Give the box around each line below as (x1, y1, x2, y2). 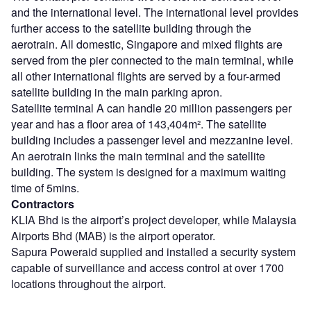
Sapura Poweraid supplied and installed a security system (11, 244, 296, 260)
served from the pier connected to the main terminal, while (11, 52, 294, 69)
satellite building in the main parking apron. (11, 84, 222, 101)
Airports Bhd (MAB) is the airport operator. (11, 228, 215, 244)
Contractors (11, 196, 74, 212)
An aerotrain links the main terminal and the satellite (11, 148, 265, 165)
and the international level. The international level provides (11, 4, 299, 21)
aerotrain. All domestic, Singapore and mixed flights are (11, 36, 283, 53)
